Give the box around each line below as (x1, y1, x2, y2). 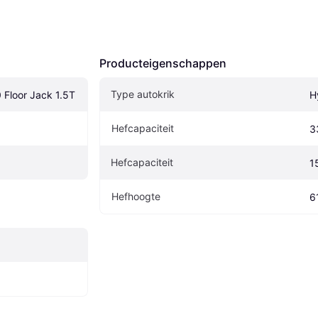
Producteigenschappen (99, 56, 226, 71)
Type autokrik (111, 88, 175, 101)
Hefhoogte (111, 190, 160, 203)
